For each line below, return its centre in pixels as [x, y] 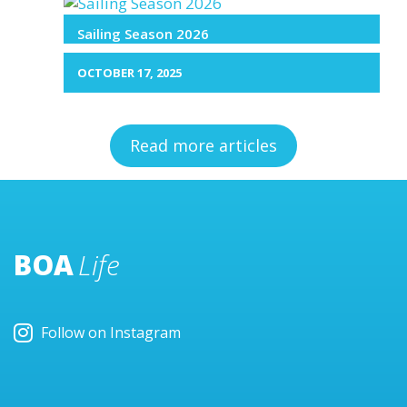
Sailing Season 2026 [143, 33]
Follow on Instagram [111, 333]
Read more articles [203, 145]
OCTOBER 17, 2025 [129, 72]
